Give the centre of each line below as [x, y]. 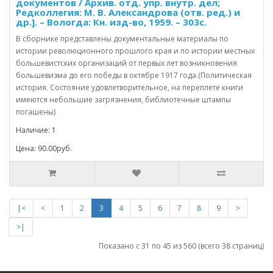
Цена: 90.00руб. [44, 148]
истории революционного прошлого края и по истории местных [135, 51]
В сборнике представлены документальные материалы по [122, 38]
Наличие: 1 [36, 130]
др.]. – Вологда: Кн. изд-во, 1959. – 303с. [111, 22]
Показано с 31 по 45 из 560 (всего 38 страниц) [181, 246]
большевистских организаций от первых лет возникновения [126, 63]
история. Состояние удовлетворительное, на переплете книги [129, 87]
